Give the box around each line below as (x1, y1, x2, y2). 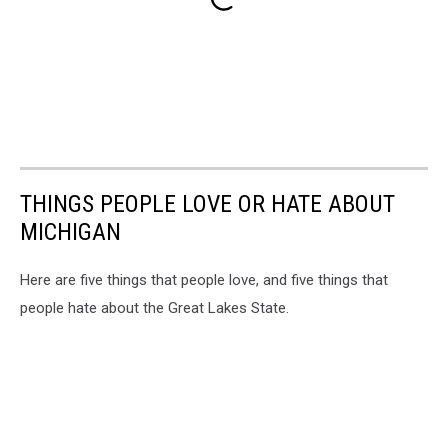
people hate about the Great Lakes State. (20, 298, 289, 317)
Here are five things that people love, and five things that (20, 270, 388, 289)
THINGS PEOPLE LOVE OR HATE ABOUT (20, 189, 395, 218)
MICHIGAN (20, 217, 121, 246)
